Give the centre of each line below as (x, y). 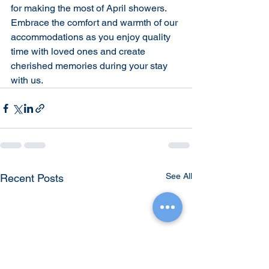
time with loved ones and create (79, 52)
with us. (27, 80)
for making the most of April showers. (90, 8)
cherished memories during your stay (90, 66)
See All (179, 176)
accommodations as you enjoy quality (92, 37)
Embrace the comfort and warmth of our (95, 23)
